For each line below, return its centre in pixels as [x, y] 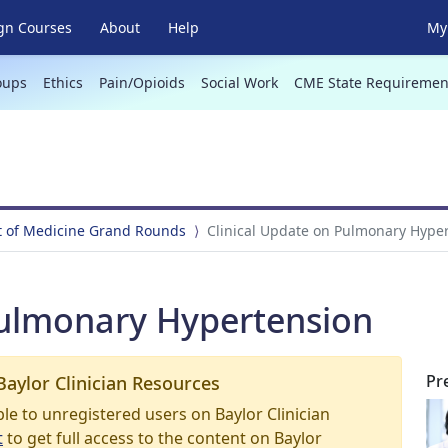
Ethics [62, 82]
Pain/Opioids [141, 82]
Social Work [239, 82]
